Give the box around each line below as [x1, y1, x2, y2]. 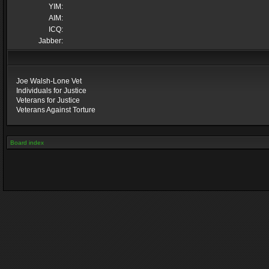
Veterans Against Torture [16, 106, 95, 114]
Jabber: [38, 37, 63, 45]
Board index [10, 139, 44, 146]
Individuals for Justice [16, 86, 86, 95]
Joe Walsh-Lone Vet [16, 77, 82, 85]
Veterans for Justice [16, 96, 80, 104]
